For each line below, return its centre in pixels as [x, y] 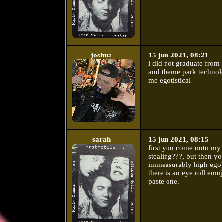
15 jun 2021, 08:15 [178, 139]
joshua [102, 55]
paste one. [164, 182]
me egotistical [169, 81]
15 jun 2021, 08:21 [178, 55]
